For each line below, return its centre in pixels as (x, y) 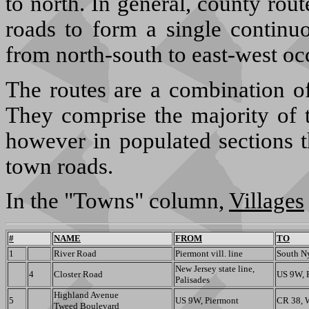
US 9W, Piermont (207, 301)
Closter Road (78, 275)
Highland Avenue (86, 295)
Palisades (192, 280)
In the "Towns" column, (117, 200)
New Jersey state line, (215, 269)
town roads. (59, 166)
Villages (267, 200)
